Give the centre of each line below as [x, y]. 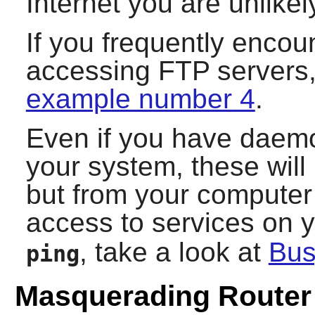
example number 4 [140, 99]
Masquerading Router [163, 296]
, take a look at [174, 252]
